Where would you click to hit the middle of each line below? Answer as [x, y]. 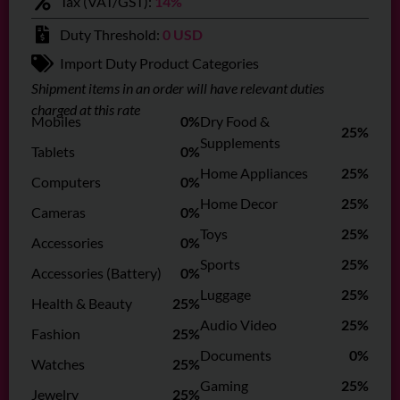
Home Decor [239, 204]
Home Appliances [254, 173]
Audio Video [238, 325]
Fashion [56, 334]
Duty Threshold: [111, 35]
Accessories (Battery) [96, 273]
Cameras [58, 212]
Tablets [53, 152]
